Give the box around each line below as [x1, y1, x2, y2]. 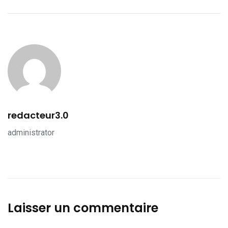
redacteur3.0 [8, 109, 69, 122]
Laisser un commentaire [8, 199, 158, 217]
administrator [8, 128, 54, 138]
